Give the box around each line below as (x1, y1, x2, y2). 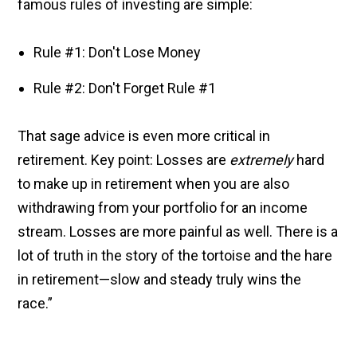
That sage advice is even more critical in (18, 127, 271, 145)
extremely (229, 151, 294, 169)
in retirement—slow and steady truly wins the (18, 271, 302, 288)
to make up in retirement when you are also (18, 175, 290, 193)
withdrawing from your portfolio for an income (18, 199, 308, 217)
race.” (18, 295, 53, 312)
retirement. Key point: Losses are (18, 151, 230, 169)
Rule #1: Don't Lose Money (33, 44, 202, 61)
